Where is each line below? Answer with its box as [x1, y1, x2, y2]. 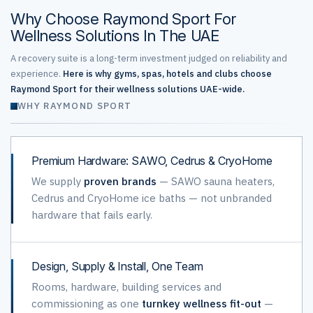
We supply [31, 175, 84, 188]
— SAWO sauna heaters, [156, 175, 275, 188]
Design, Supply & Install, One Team [31, 259, 203, 273]
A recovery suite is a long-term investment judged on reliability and [10, 52, 287, 64]
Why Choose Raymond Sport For [10, 10, 236, 28]
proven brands [84, 175, 156, 188]
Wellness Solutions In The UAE [10, 27, 219, 45]
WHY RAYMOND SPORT [17, 100, 132, 112]
